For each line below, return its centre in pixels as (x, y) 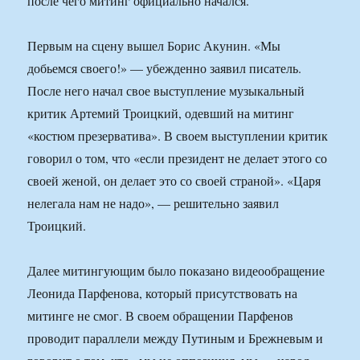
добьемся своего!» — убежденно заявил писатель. (165, 68)
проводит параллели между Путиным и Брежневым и (176, 338)
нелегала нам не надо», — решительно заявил (153, 203)
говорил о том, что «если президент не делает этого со (178, 158)
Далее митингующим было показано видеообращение (176, 271)
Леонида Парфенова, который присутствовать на (163, 293)
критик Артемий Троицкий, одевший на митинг (161, 113)
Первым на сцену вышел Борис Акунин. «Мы (154, 46)
